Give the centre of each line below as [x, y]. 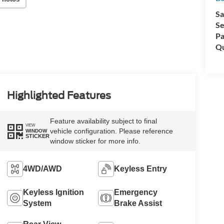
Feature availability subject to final [103, 121]
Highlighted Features [59, 95]
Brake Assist [138, 203]
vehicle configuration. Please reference [111, 131]
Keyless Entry [141, 168]
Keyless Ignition [53, 192]
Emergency [136, 192]
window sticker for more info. [95, 141]
